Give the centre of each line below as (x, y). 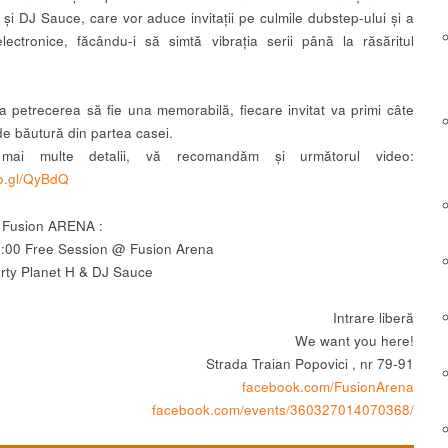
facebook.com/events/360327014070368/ (283, 410)
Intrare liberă (373, 318)
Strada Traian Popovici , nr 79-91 (310, 364)
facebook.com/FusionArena (328, 387)
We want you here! (354, 341)
